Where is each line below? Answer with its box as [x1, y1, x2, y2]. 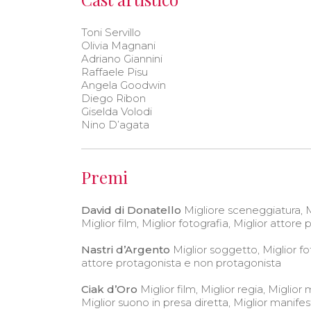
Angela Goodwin [81, 78, 166, 92]
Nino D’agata [81, 117, 149, 131]
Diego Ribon [81, 91, 146, 105]
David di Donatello [81, 203, 181, 217]
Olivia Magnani [81, 38, 155, 52]
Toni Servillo [81, 25, 141, 39]
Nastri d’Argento [81, 242, 170, 256]
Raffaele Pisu [81, 65, 148, 78]
